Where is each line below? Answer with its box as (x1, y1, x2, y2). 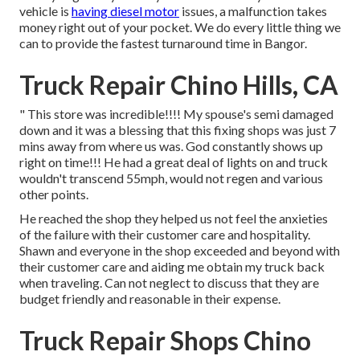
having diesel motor (72, 3, 179, 19)
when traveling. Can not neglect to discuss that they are (19, 275, 319, 291)
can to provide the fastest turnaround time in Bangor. (19, 35, 307, 51)
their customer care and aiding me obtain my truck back (19, 259, 325, 275)
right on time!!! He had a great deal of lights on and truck (19, 154, 328, 170)
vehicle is (19, 3, 72, 19)
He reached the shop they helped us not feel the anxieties (19, 211, 328, 227)
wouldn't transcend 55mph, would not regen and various (19, 170, 323, 186)
